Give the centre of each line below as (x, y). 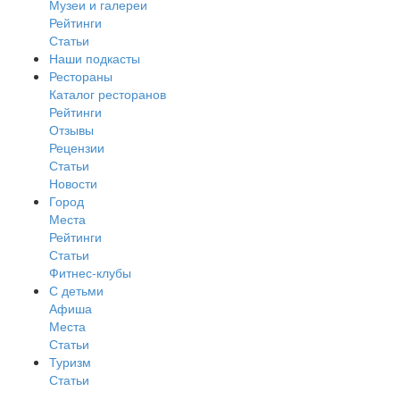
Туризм (70, 362)
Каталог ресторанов (108, 94)
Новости (73, 183)
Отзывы (71, 130)
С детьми (76, 291)
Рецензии (77, 148)
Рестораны (81, 76)
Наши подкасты (95, 58)
